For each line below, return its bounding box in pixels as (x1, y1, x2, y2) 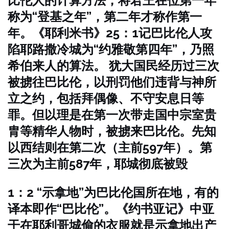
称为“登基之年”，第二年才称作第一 (8, 9, 202, 24)
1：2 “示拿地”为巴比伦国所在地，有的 (8, 185, 219, 200)
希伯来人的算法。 (8, 58, 106, 73)
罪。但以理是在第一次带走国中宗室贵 (8, 107, 216, 122)
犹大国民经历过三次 (109, 58, 219, 73)
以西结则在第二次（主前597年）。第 (8, 140, 212, 155)
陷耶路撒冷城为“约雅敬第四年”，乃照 (8, 42, 214, 57)
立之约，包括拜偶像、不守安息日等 (8, 91, 204, 106)
